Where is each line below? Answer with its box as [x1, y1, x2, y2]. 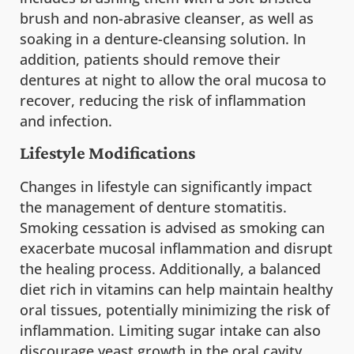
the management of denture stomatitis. [20, 198, 287, 217]
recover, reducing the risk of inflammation [20, 90, 306, 110]
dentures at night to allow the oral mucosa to [20, 70, 326, 89]
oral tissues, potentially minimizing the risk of [20, 300, 330, 320]
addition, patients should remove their [20, 49, 281, 69]
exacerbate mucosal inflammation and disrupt [20, 239, 333, 258]
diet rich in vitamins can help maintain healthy [20, 280, 333, 299]
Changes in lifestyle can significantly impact [20, 177, 312, 197]
